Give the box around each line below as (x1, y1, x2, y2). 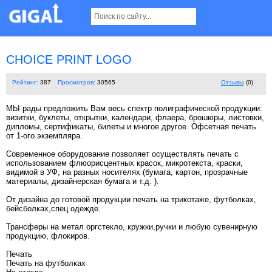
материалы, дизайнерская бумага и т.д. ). (6, 177, 159, 186)
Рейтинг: (12, 79, 38, 86)
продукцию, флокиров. (6, 231, 90, 241)
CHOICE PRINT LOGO (6, 53, 132, 67)
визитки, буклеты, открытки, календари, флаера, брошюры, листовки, (6, 113, 264, 123)
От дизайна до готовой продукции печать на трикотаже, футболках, (6, 195, 256, 205)
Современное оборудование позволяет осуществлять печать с (6, 149, 239, 159)
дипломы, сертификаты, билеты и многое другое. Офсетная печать (6, 122, 256, 132)
